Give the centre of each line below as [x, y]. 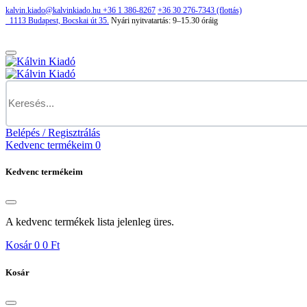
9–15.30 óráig [195, 21]
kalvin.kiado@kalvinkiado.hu [53, 10]
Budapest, [45, 21]
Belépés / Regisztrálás [53, 133]
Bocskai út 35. [86, 21]
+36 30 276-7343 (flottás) [200, 10]
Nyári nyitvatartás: [141, 21]
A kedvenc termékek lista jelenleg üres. [90, 223]
